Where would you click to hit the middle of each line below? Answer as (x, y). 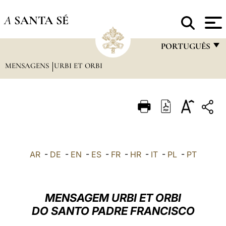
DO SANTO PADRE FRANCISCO (113, 211)
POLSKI (174, 184)
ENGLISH (176, 86)
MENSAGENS (28, 66)
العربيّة (171, 204)
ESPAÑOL (177, 145)
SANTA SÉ (41, 20)
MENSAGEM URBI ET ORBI (113, 198)
